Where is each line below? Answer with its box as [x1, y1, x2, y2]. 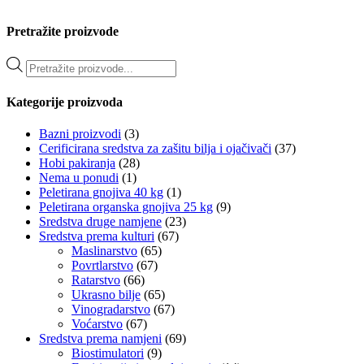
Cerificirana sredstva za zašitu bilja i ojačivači [39, 141, 271, 155]
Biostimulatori [71, 345, 144, 360]
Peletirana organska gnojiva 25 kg [39, 199, 213, 214]
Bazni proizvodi [39, 126, 121, 141]
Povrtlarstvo [71, 258, 133, 272]
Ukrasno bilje [71, 287, 141, 301]
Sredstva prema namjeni [39, 331, 162, 345]
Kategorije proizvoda [6, 94, 123, 109]
